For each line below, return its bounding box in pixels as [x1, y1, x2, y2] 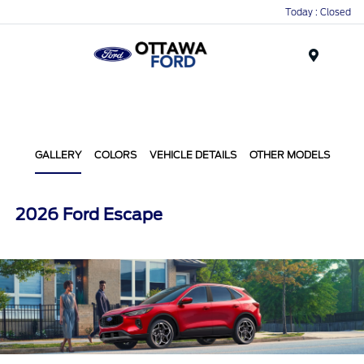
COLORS [93, 149, 136, 161]
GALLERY [34, 149, 81, 161]
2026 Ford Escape [15, 205, 163, 224]
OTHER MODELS [249, 149, 330, 161]
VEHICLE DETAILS [149, 149, 236, 161]
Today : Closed [285, 6, 351, 18]
